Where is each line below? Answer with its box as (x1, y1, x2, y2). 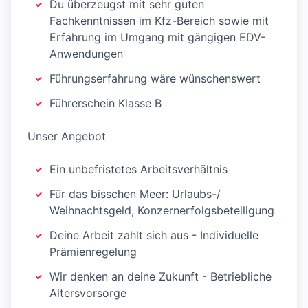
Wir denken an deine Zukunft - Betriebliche (49, 269, 272, 284)
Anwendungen (49, 47, 123, 61)
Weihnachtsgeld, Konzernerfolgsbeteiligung (49, 203, 274, 218)
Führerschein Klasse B (49, 96, 162, 111)
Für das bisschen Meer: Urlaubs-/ (49, 187, 221, 201)
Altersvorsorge (49, 286, 126, 300)
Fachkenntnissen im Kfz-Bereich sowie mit (49, 14, 269, 28)
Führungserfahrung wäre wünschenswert (49, 71, 261, 86)
